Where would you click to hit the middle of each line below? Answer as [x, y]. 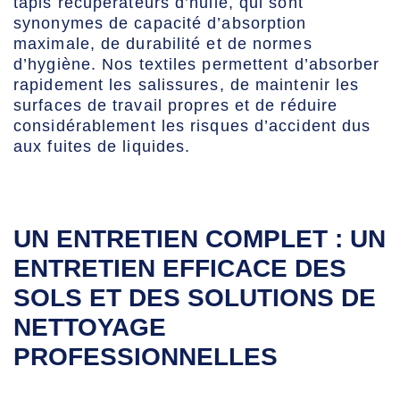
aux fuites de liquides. [102, 146]
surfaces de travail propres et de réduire [176, 105]
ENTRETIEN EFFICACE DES [180, 269]
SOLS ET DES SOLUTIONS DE [195, 298]
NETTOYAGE [90, 328]
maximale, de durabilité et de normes [163, 43]
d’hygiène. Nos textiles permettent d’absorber [197, 64]
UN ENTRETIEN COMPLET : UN [200, 239]
